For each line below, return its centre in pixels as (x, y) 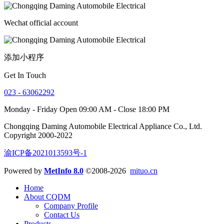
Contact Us (62, 215)
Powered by (24, 171)
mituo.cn (144, 171)
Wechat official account (41, 23)
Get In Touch (25, 75)
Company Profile (71, 206)
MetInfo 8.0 (64, 171)
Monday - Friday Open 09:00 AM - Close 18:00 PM (87, 109)
